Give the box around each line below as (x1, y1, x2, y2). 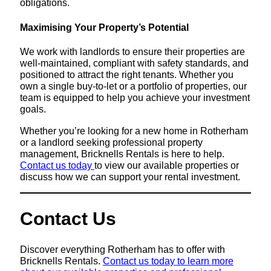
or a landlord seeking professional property (19, 136, 203, 148)
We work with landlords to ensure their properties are (19, 46, 245, 57)
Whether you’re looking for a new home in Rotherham (19, 125, 248, 136)
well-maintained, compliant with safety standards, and (19, 57, 249, 69)
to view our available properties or (94, 159, 239, 171)
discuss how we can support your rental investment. (19, 171, 240, 182)
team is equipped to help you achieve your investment (19, 92, 250, 103)
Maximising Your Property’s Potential (19, 21, 189, 33)
